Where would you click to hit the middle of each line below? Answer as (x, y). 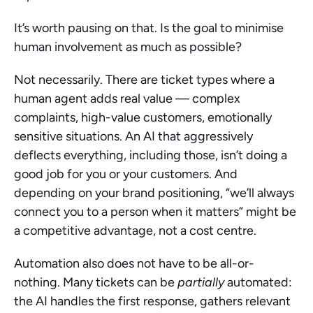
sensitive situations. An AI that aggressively (133, 136)
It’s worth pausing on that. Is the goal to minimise (149, 28)
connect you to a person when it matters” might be (155, 212)
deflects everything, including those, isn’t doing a (151, 155)
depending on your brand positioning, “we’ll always (154, 193)
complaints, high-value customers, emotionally (143, 117)
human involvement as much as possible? (128, 47)
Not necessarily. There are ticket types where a (144, 80)
